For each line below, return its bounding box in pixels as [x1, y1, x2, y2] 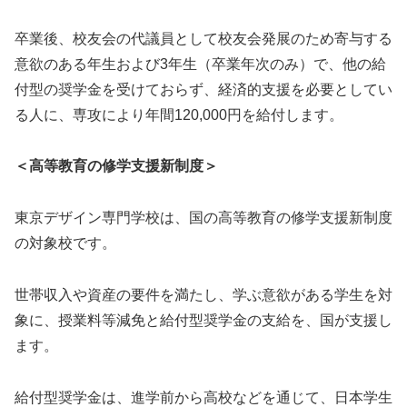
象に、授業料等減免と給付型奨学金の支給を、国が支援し [15, 312, 392, 328]
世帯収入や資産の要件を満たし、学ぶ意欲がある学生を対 [15, 286, 392, 303]
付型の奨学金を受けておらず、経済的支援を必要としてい [15, 81, 392, 97]
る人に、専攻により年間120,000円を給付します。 [15, 106, 343, 123]
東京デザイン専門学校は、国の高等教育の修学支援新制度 [15, 210, 392, 226]
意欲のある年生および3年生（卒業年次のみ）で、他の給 [15, 55, 386, 72]
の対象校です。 [15, 235, 116, 252]
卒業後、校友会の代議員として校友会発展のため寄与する [15, 30, 392, 46]
